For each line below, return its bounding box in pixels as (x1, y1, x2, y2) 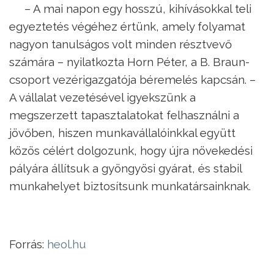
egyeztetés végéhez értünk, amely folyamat (9, 19, 245, 33)
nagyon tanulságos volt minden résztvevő (9, 37, 232, 51)
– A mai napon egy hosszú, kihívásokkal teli (24, 1, 251, 15)
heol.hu (47, 237, 86, 251)
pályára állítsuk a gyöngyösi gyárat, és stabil (9, 161, 242, 175)
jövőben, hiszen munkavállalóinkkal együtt (9, 125, 235, 139)
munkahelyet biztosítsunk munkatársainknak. (9, 179, 251, 193)
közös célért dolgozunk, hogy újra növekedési (9, 143, 253, 157)
